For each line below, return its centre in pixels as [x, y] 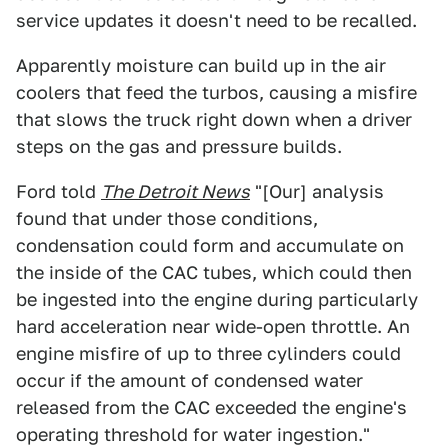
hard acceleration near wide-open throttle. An [213, 326]
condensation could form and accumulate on [210, 245]
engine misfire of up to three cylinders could [208, 353]
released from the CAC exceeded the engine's [211, 407]
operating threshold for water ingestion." [193, 434]
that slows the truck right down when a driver [214, 119]
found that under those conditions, [167, 218]
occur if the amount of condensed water [189, 380]
